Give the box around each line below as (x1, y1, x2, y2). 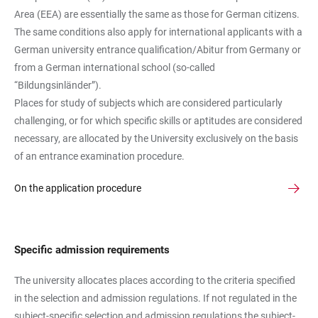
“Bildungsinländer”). (14, 79, 103, 91)
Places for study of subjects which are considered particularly (14, 97, 283, 109)
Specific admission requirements (14, 243, 170, 256)
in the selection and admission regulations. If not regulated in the (14, 292, 297, 304)
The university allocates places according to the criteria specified (14, 275, 295, 286)
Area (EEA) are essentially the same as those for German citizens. (14, 9, 300, 20)
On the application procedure (14, 182, 141, 194)
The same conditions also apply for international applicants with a (14, 26, 302, 38)
